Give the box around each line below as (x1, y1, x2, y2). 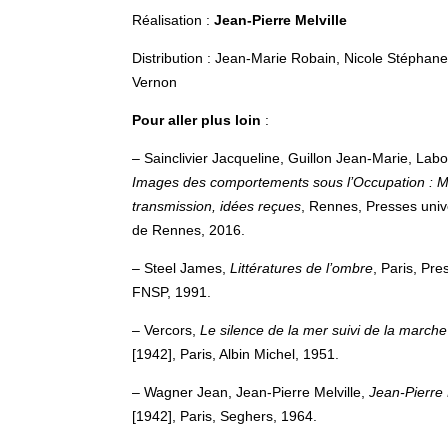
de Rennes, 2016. (132, 222, 245, 238)
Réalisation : (132, 12, 214, 28)
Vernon (132, 74, 177, 90)
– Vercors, (132, 322, 200, 338)
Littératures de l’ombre (230, 260, 373, 276)
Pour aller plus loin (132, 112, 261, 128)
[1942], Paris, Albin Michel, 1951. (132, 346, 339, 362)
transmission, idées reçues (132, 198, 301, 214)
